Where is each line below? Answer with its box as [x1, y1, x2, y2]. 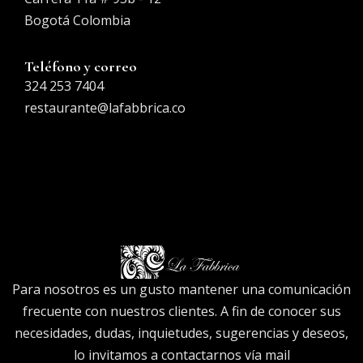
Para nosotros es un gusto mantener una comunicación [12, 280, 351, 298]
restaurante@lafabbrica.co [24, 99, 186, 117]
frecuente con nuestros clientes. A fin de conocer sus [22, 301, 341, 320]
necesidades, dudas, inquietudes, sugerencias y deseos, [15, 323, 348, 342]
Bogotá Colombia [24, 11, 130, 29]
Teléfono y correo [24, 58, 137, 75]
